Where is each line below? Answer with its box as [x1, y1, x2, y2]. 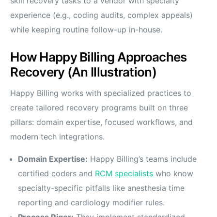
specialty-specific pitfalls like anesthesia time [18, 183, 185, 193]
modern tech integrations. [10, 132, 105, 142]
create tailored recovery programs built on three [10, 103, 188, 113]
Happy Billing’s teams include [88, 154, 197, 164]
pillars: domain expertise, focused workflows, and [10, 117, 193, 127]
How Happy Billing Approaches [10, 49, 187, 65]
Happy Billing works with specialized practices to [10, 88, 192, 98]
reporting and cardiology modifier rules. [18, 198, 165, 208]
